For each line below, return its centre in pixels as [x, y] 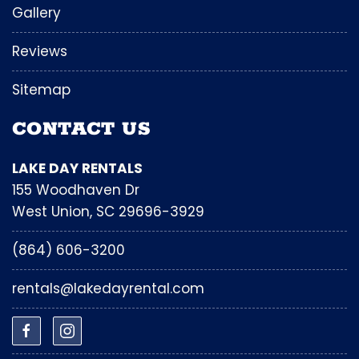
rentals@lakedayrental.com [108, 289]
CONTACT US [81, 129]
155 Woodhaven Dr [76, 190]
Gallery [36, 13]
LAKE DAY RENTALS [77, 169]
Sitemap [41, 90]
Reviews [40, 52]
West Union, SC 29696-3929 [108, 212]
